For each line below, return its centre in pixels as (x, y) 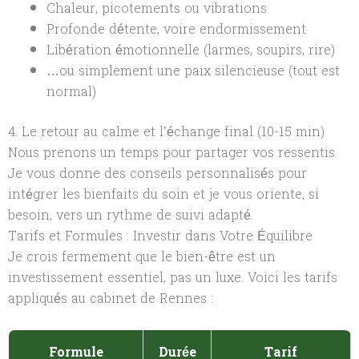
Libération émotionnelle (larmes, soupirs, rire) (191, 50)
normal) (71, 91)
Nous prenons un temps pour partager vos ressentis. (173, 152)
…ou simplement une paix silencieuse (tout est (193, 71)
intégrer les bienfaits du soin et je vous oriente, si (163, 194)
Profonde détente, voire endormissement (176, 29)
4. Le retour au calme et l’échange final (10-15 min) (166, 131)
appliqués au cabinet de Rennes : (111, 298)
